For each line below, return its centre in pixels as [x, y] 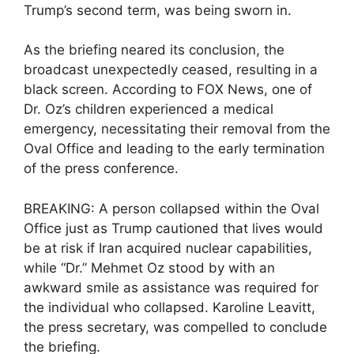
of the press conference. [101, 169]
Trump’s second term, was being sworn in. [158, 10]
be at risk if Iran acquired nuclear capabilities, [168, 248]
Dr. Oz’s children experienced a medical [149, 109]
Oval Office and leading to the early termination [174, 149]
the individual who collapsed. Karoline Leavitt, [169, 307]
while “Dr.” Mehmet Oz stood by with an [149, 267]
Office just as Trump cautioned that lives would [173, 228]
